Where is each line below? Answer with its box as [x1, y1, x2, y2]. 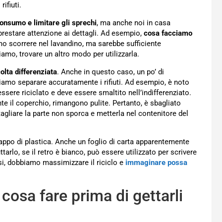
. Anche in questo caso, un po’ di [57, 67, 164, 77]
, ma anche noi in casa [97, 18, 170, 28]
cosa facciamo [144, 29, 192, 38]
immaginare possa [125, 158, 187, 167]
